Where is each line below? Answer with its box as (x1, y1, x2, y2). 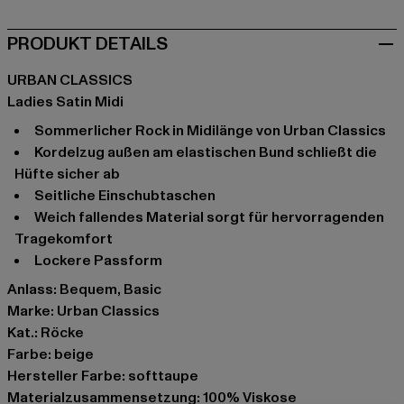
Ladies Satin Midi (7, 91, 124, 112)
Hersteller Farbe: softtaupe (7, 365, 198, 386)
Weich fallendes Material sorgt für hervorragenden (34, 207, 47, 227)
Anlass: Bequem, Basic (7, 279, 161, 299)
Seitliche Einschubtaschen (44, 185, 216, 206)
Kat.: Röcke (7, 322, 84, 343)
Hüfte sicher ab (14, 163, 120, 184)
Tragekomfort (14, 228, 113, 249)
